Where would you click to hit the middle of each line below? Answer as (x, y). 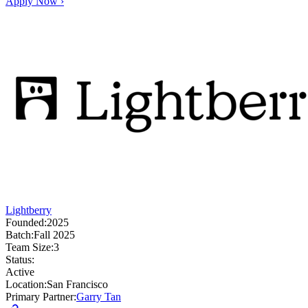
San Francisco (77, 285)
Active (20, 272)
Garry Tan (99, 297)
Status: (20, 260)
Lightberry (29, 210)
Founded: (26, 223)
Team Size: (30, 247)
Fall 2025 (54, 235)
